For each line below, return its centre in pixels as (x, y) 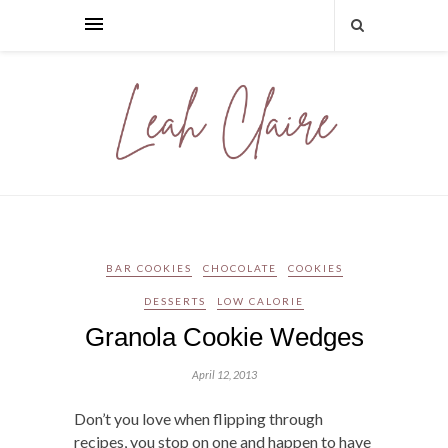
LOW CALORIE (260, 300)
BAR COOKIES (148, 267)
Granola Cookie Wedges (224, 336)
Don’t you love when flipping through (198, 418)
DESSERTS (175, 300)
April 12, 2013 (224, 374)
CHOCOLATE (239, 267)
